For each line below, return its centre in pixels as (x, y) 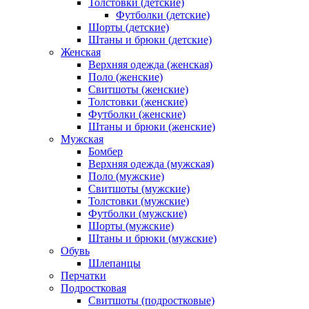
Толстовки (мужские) (139, 201)
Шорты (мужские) (131, 226)
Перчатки (83, 275)
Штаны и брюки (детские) (150, 39)
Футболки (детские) (163, 14)
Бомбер (106, 151)
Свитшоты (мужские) (139, 188)
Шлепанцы (114, 263)
